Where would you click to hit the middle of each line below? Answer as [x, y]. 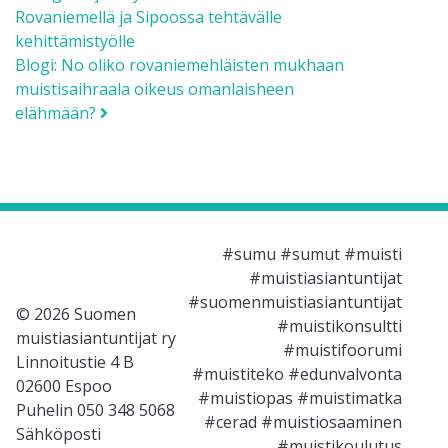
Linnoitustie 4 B [75, 362]
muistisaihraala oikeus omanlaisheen [154, 88]
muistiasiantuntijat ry [96, 338]
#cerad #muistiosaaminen [303, 422]
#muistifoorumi [342, 350]
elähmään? [57, 112]
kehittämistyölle [75, 40]
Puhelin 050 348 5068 [95, 410]
